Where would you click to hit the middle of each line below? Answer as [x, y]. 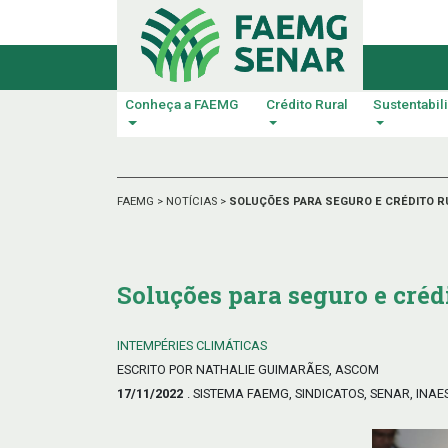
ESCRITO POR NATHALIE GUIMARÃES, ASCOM [248, 369]
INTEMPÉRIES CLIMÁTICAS [192, 345]
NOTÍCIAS [193, 201]
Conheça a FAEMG [181, 104]
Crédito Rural [306, 104]
